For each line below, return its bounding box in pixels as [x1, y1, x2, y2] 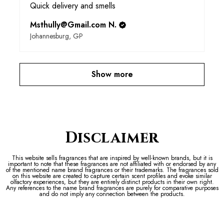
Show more [91, 68, 133, 80]
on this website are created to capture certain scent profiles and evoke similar [12, 171, 212, 181]
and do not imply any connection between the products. [39, 189, 185, 199]
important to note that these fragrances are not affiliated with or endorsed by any [8, 159, 216, 169]
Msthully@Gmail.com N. [30, 19, 116, 31]
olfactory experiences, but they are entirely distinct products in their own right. [10, 177, 214, 187]
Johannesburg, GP [30, 31, 83, 41]
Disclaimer [65, 128, 159, 148]
